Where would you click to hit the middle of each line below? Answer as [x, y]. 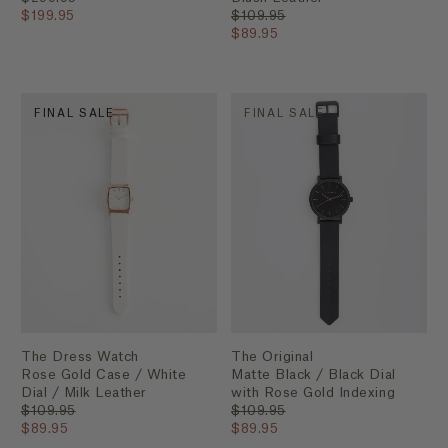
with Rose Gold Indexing [313, 393]
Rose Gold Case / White [104, 375]
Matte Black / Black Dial [313, 375]
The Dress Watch [80, 357]
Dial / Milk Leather [84, 393]
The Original [272, 357]
